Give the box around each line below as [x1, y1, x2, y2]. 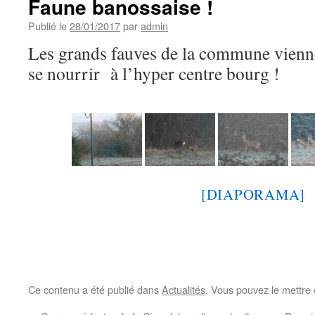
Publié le [28, 18, 67, 33]
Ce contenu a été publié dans [28, 282, 162, 297]
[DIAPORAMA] [200, 184, 306, 204]
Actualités [162, 282, 205, 297]
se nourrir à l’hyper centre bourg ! [28, 61, 280, 85]
